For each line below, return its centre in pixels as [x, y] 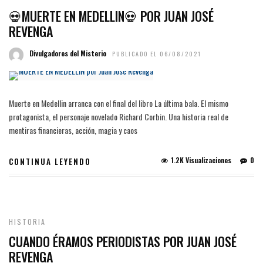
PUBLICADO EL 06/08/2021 [157, 54]
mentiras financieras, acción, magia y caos [73, 130]
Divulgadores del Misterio [68, 53]
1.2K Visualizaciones [201, 160]
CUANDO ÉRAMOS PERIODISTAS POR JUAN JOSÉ [123, 241]
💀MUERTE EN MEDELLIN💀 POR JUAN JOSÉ [111, 16]
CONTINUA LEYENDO [50, 161]
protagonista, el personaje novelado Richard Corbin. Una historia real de [119, 117]
